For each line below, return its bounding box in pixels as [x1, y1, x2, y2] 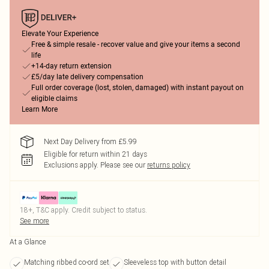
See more [20, 216, 49, 225]
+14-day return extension [31, 62, 112, 70]
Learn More [22, 105, 58, 113]
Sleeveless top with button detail [124, 258, 226, 267]
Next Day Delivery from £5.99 [44, 137, 137, 146]
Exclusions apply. [44, 160, 98, 169]
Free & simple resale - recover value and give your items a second [31, 40, 240, 49]
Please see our [100, 160, 145, 169]
